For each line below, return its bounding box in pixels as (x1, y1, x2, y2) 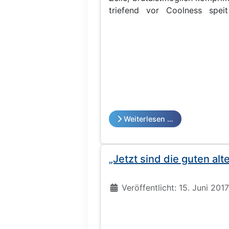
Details (108, 181, 136, 192)
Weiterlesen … (124, 114, 173, 123)
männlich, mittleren (109, 17, 182, 28)
